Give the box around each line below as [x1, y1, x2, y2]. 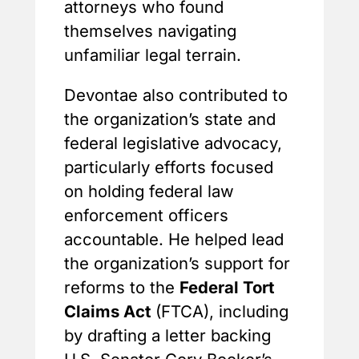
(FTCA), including [151, 301, 288, 322]
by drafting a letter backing [64, 325, 271, 346]
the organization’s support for [64, 253, 290, 274]
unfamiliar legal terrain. [64, 44, 241, 65]
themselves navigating [64, 20, 236, 41]
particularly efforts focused [64, 157, 273, 178]
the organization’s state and [64, 109, 276, 130]
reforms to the [64, 277, 179, 298]
